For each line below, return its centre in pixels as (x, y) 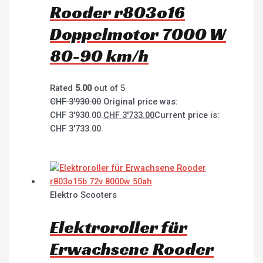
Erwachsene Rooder (132, 249)
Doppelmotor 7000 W (138, 34)
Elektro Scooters (84, 195)
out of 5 (109, 88)
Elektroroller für (119, 227)
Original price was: (141, 102)
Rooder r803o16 (118, 13)
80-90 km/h (100, 56)
